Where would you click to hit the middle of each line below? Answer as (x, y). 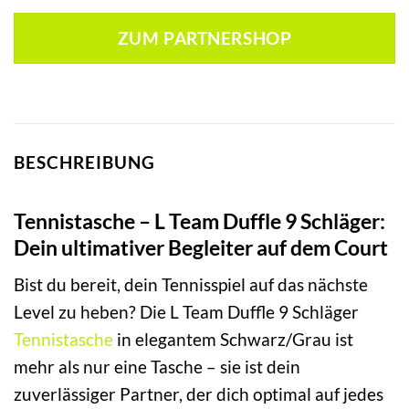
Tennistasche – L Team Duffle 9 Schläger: (199, 220)
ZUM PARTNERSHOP (204, 39)
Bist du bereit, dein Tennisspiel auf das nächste (191, 285)
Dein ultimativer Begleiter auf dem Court (201, 247)
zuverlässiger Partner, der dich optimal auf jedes (199, 394)
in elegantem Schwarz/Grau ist (233, 340)
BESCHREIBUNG (84, 163)
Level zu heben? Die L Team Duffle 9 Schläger (186, 312)
